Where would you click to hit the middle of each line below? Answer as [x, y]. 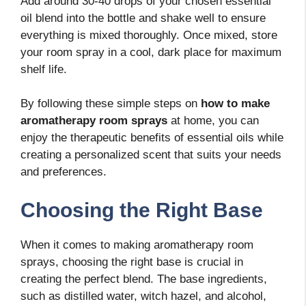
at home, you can [213, 121]
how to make [235, 104]
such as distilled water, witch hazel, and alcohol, [143, 296]
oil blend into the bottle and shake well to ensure [143, 18]
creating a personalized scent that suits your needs [151, 155]
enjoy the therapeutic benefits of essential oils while [152, 138]
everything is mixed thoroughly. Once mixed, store [149, 35]
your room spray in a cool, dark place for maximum [151, 52]
